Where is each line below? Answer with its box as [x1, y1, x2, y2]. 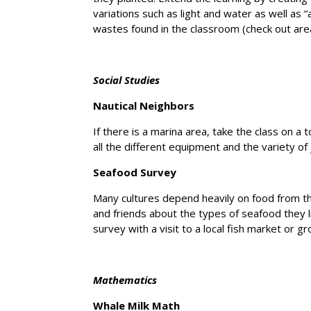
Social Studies [93, 72, 160, 87]
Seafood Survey [93, 165, 177, 179]
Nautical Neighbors [93, 98, 195, 112]
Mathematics [93, 272, 158, 287]
